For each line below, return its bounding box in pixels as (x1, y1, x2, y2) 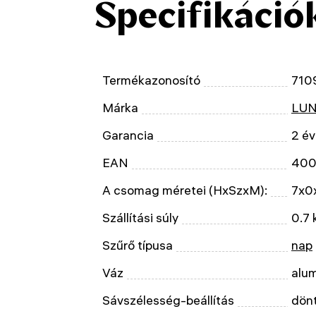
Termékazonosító (102, 73, 200, 87)
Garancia (102, 128, 154, 142)
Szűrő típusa (102, 238, 173, 253)
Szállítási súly (102, 210, 178, 225)
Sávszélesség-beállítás (102, 293, 234, 308)
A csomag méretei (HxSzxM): (102, 183, 267, 197)
